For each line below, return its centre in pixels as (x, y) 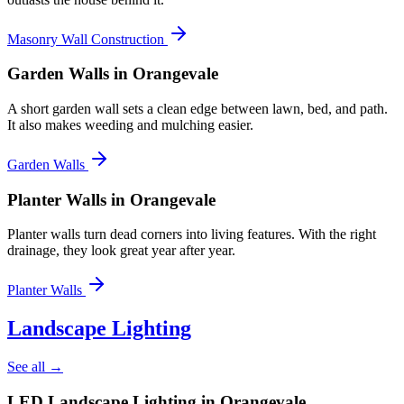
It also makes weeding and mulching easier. (130, 124)
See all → (35, 367)
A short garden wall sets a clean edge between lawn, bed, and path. (197, 108)
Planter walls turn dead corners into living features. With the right (192, 234)
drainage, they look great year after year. (121, 251)
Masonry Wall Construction (86, 39)
